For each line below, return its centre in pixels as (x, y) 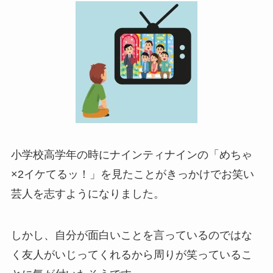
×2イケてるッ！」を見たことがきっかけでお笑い (132, 175)
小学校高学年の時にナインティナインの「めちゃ (131, 155)
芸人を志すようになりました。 (87, 194)
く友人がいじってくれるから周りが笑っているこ (131, 254)
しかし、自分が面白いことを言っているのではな (131, 235)
